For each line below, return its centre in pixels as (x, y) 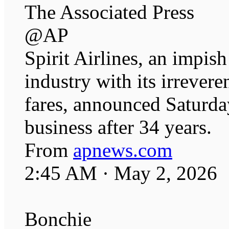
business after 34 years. (118, 127)
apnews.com (123, 150)
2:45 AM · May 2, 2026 (121, 173)
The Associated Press (109, 12)
